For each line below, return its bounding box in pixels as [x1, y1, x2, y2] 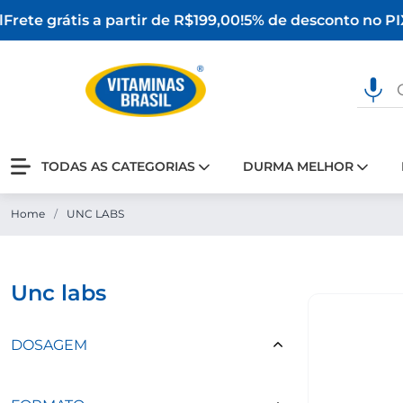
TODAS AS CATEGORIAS [41, 158, 195, 175]
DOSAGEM [11, 336, 87, 354]
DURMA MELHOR [243, 158, 354, 175]
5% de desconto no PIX [233, 11, 400, 29]
